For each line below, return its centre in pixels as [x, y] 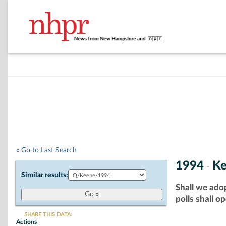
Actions [26, 222]
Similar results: [45, 175]
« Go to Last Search [46, 150]
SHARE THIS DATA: [48, 215]
